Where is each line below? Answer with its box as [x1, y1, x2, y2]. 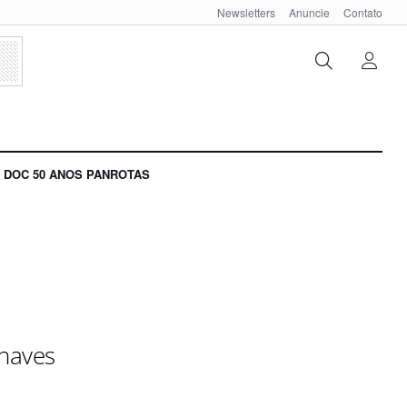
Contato [343, 5, 382, 20]
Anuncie [289, 5, 330, 20]
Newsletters [217, 5, 275, 20]
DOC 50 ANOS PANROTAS [4, 165, 150, 184]
